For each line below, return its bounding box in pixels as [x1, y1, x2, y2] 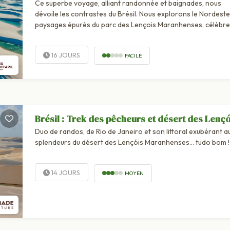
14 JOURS [49, 168, 80, 177]
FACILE [124, 51, 142, 59]
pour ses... [34, 31, 68, 41]
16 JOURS [49, 51, 80, 60]
